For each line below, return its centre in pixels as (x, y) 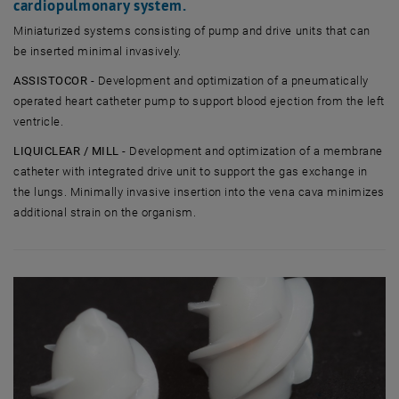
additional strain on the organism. (105, 212)
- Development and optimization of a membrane (251, 151)
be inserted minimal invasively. (98, 51)
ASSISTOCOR (51, 80)
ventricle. (39, 121)
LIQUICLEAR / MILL (66, 151)
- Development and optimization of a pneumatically (228, 80)
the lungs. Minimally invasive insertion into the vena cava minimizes (199, 191)
